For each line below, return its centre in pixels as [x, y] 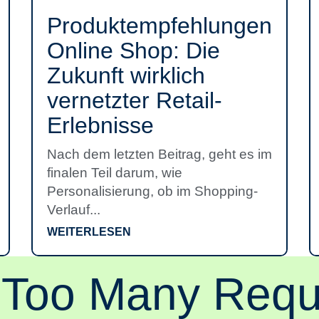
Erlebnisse [100, 125]
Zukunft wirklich [126, 75]
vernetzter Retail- [135, 100]
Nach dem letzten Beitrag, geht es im [159, 154]
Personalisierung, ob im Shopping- [152, 191]
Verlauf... [74, 210]
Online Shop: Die [134, 51]
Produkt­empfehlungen [159, 26]
